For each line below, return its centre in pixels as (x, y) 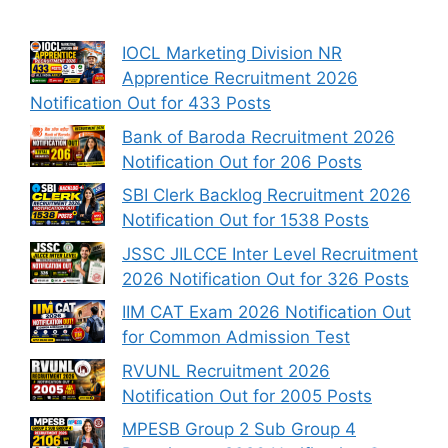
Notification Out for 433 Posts (150, 103)
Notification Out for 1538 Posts (245, 220)
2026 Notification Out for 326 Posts (265, 278)
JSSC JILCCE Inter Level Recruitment (270, 253)
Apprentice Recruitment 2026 (240, 78)
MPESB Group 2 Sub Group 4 (239, 429)
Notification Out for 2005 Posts (247, 395)
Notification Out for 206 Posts (242, 161)
